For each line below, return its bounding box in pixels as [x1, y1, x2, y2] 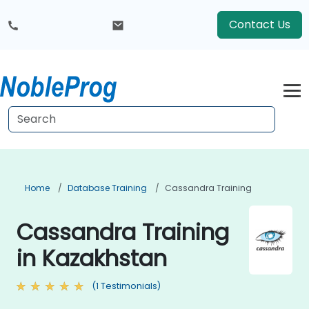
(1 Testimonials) [92, 280, 161, 292]
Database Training [68, 182, 147, 194]
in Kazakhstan [17, 243, 167, 274]
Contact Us [229, 17, 290, 32]
